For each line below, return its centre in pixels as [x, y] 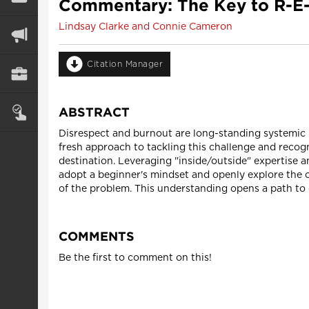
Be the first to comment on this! [135, 258]
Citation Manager [125, 64]
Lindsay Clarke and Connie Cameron [146, 27]
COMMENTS [97, 237]
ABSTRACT [94, 113]
